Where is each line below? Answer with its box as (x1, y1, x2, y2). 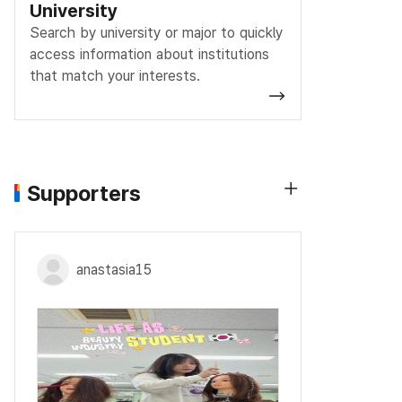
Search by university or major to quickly (30, 23, 283, 41)
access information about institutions (30, 45, 269, 63)
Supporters (27, 179, 141, 206)
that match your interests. (30, 66, 200, 84)
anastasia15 (76, 260, 152, 278)
